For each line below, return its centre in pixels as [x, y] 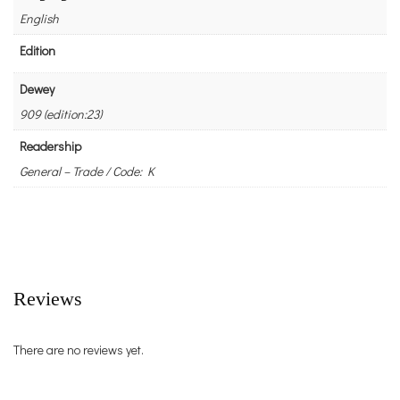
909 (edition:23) [61, 113]
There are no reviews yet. [79, 349]
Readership [50, 146]
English [39, 18]
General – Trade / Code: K [87, 171]
